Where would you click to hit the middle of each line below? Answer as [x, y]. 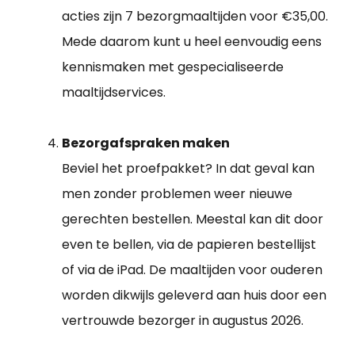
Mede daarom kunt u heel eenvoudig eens [192, 42]
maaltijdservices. [114, 93]
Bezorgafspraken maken [146, 143]
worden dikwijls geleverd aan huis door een [194, 296]
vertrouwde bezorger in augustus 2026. [183, 321]
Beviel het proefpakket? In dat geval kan [188, 169]
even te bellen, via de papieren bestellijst [189, 245]
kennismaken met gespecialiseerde [173, 67]
